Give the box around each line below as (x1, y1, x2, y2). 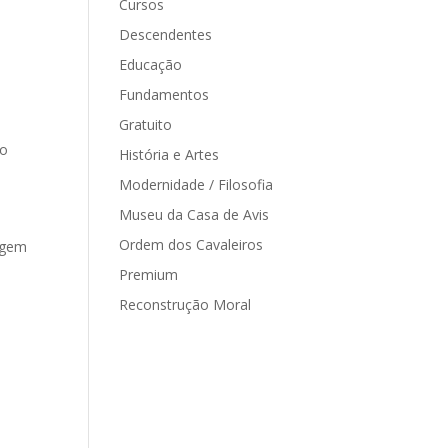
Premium (119, 265, 179, 285)
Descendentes (119, 25, 213, 45)
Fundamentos (119, 85, 210, 105)
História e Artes (119, 145, 220, 165)
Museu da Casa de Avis (119, 205, 270, 225)
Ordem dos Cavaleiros (119, 235, 264, 255)
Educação (119, 55, 183, 75)
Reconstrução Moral (119, 295, 252, 315)
